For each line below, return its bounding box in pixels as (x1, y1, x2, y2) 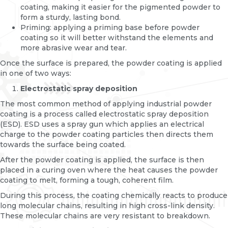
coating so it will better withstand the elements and (20, 33, 213, 43)
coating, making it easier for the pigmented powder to (20, 3, 220, 12)
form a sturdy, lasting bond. (20, 13, 121, 22)
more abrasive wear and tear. (20, 43, 127, 53)
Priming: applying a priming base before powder (20, 23, 199, 33)
